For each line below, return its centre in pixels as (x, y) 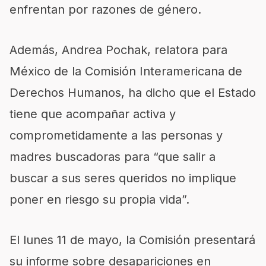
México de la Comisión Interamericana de (126, 71)
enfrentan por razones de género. (105, 9)
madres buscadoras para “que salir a (113, 156)
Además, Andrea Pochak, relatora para (118, 50)
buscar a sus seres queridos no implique (123, 178)
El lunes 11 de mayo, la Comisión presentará (132, 240)
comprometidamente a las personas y (116, 135)
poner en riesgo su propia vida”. (99, 199)
